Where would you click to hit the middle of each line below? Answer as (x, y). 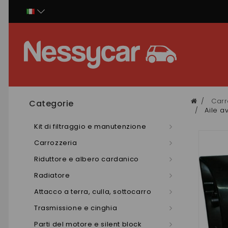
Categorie (51, 104)
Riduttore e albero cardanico (87, 159)
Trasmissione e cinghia (76, 208)
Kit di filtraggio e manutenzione (90, 126)
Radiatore (52, 175)
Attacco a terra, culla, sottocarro (93, 192)
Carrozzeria (56, 143)
